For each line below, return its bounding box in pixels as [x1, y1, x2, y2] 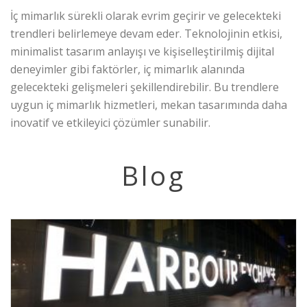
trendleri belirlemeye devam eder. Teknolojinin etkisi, [10, 26, 282, 42]
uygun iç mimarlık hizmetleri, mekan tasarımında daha [10, 97, 287, 113]
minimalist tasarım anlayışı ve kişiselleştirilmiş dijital [10, 44, 274, 60]
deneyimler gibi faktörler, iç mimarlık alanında [10, 62, 245, 77]
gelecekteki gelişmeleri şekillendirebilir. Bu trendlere [10, 79, 279, 95]
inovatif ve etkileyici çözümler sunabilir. [10, 115, 210, 131]
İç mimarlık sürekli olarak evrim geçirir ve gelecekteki [10, 8, 281, 24]
